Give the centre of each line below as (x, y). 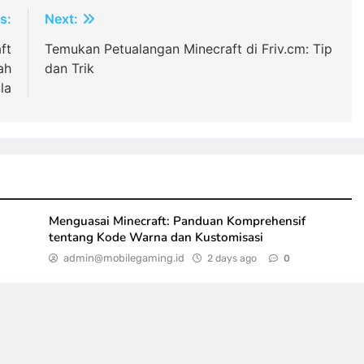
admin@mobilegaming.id (123, 258)
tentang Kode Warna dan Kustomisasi (156, 238)
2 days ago (232, 258)
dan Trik (69, 69)
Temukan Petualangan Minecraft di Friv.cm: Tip (188, 49)
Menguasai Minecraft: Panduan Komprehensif (177, 221)
